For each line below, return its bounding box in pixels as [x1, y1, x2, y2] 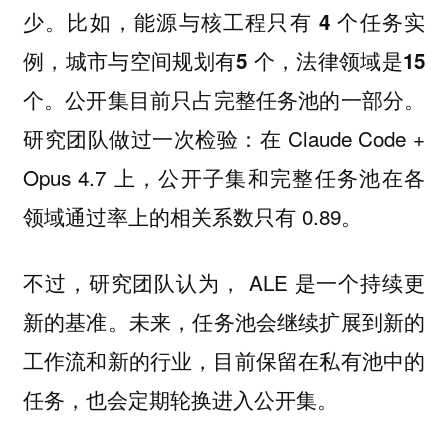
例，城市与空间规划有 [22, 44, 237, 75]
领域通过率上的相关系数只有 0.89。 [22, 200, 362, 231]
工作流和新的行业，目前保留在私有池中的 [22, 345, 426, 376]
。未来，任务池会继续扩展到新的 [107, 306, 426, 337]
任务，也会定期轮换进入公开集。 [22, 384, 338, 415]
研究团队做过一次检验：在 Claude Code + [22, 122, 426, 153]
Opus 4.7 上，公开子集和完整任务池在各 [22, 161, 426, 192]
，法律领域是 [275, 44, 404, 75]
